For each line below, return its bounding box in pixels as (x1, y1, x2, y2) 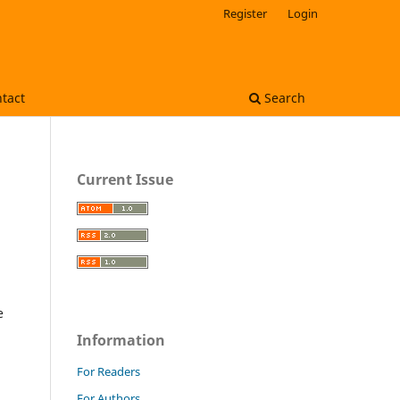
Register (223, 4, 268, 21)
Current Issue (77, 169, 173, 189)
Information (77, 329, 165, 350)
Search (261, 88, 305, 106)
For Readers (77, 362, 140, 379)
